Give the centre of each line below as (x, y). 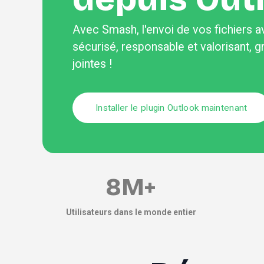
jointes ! (92, 64)
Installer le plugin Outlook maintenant (171, 108)
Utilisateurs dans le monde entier (131, 212)
